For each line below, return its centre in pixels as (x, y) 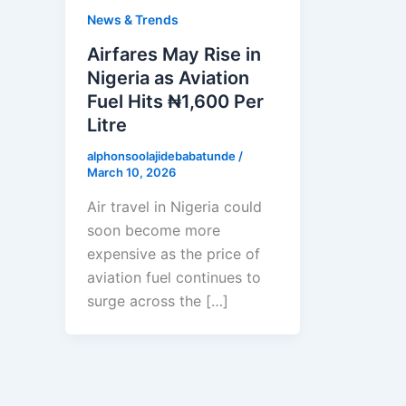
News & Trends (133, 20)
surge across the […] (158, 300)
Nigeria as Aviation (168, 78)
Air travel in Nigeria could (174, 206)
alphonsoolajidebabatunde (163, 156)
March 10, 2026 (131, 173)
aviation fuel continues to (174, 277)
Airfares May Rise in (174, 55)
